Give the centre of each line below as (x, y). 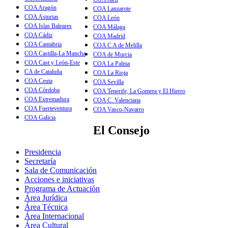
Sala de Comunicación (61, 170)
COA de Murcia (112, 54)
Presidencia (43, 152)
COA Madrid (109, 36)
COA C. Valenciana (117, 100)
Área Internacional (54, 216)
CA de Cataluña (43, 72)
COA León (106, 18)
